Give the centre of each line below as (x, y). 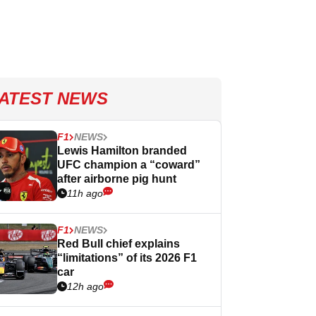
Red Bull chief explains (119, 244)
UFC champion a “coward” (129, 165)
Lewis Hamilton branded (122, 151)
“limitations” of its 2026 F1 (127, 258)
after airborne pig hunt (117, 179)
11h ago (85, 193)
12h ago (85, 286)
